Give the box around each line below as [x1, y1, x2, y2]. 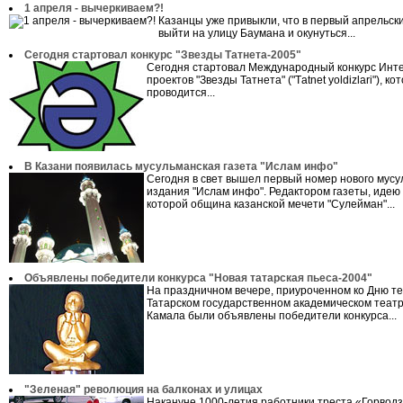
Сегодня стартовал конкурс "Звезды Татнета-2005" [24, 49, 301, 61]
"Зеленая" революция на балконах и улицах [24, 383, 263, 396]
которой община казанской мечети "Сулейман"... [147, 198, 395, 210]
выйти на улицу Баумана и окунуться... [158, 27, 355, 40]
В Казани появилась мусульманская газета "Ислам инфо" [24, 160, 338, 173]
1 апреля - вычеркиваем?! [24, 2, 164, 14]
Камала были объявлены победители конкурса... [147, 309, 397, 322]
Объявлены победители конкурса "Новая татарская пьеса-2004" [24, 272, 372, 284]
